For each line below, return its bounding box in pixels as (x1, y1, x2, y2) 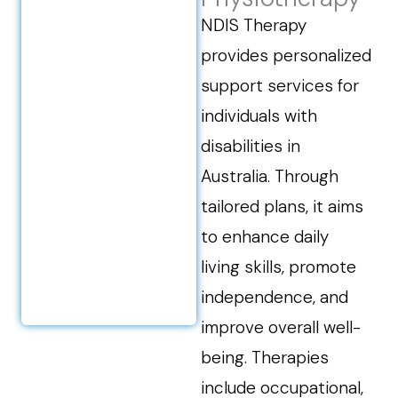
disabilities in (201, 135, 301, 157)
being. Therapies (201, 346, 330, 369)
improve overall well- (201, 316, 362, 338)
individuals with (201, 105, 318, 127)
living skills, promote (201, 256, 357, 278)
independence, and (201, 286, 349, 308)
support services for (201, 75, 360, 97)
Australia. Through (201, 165, 339, 187)
